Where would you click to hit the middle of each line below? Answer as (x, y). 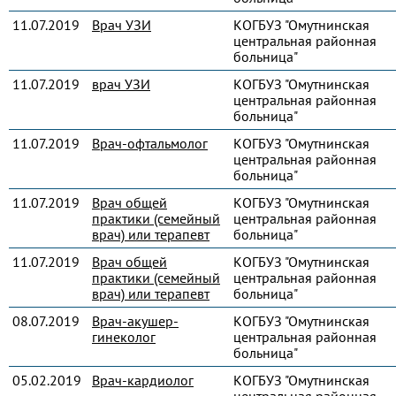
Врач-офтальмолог (150, 143)
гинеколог (124, 337)
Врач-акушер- (135, 321)
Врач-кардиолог (143, 380)
